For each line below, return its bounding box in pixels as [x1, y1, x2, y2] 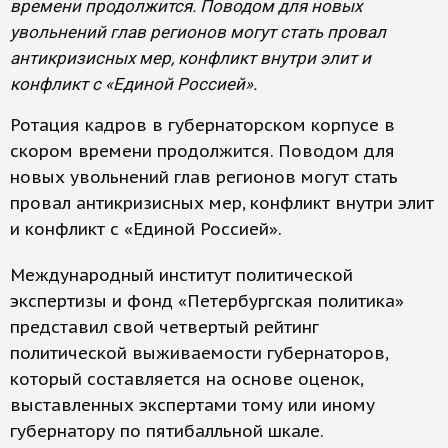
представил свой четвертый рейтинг [10, 316, 319, 338]
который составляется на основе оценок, [10, 368, 363, 390]
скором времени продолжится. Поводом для [10, 140, 395, 162]
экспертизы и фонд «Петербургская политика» [10, 290, 404, 312]
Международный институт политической [10, 264, 353, 286]
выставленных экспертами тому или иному [10, 394, 375, 416]
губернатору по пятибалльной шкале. [10, 420, 323, 442]
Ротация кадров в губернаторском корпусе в [10, 114, 395, 136]
